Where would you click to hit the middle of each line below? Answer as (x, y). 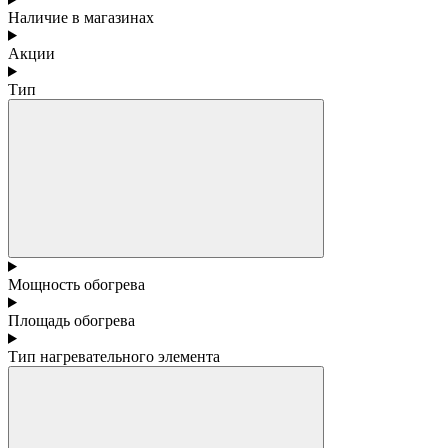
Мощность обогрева (76, 284)
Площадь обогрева (71, 320)
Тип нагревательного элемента (114, 356)
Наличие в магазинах (81, 17)
